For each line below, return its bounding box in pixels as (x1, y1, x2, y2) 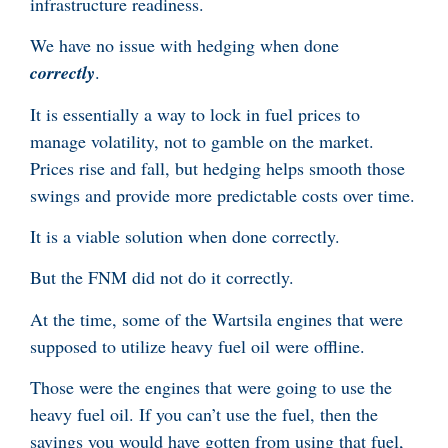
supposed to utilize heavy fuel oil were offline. (30, 333, 371, 358)
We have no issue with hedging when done (30, 33, 339, 58)
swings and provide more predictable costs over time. (30, 182, 415, 207)
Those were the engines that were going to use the (30, 375, 392, 400)
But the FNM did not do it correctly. (30, 265, 294, 290)
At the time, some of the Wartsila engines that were (30, 306, 403, 331)
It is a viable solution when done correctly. (30, 224, 340, 249)
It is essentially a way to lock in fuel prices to (30, 101, 360, 126)
